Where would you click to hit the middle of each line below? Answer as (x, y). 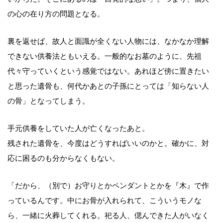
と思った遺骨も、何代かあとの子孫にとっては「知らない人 (108, 86)
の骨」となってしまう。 (49, 101)
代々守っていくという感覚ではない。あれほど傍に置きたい (108, 71)
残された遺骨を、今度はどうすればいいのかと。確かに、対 (108, 144)
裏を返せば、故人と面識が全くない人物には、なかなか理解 (108, 42)
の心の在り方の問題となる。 (56, 14)
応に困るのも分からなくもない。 (63, 159)
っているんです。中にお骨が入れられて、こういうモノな (105, 201)
